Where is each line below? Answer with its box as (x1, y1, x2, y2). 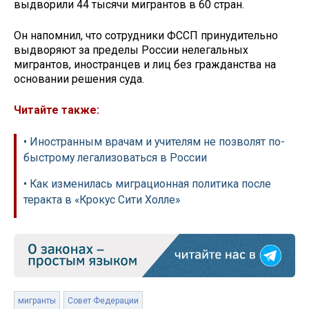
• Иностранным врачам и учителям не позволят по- (23, 134, 285, 148)
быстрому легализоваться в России (23, 150, 207, 164)
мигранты (18, 295, 56, 306)
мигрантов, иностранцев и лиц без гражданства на (14, 58, 276, 72)
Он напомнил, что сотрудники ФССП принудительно (14, 29, 278, 43)
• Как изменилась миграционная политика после (23, 177, 271, 190)
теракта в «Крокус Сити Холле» (23, 192, 180, 206)
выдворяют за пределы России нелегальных (14, 43, 248, 57)
